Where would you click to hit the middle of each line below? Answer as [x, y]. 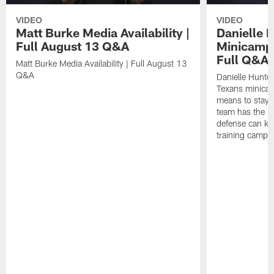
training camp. [243, 135]
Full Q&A [242, 60]
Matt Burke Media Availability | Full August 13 [102, 64]
